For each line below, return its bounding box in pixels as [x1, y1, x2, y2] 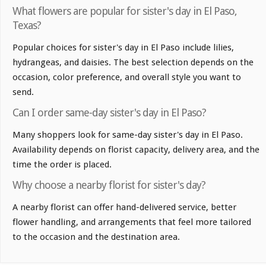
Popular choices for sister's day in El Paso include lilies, [12, 42, 234, 53]
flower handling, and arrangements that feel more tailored [12, 217, 251, 228]
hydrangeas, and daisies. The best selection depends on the [12, 57, 254, 68]
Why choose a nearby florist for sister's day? [12, 179, 205, 192]
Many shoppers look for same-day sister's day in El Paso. [12, 129, 243, 141]
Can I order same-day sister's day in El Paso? [12, 106, 206, 119]
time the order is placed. [12, 159, 112, 170]
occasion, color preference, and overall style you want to [12, 72, 241, 83]
